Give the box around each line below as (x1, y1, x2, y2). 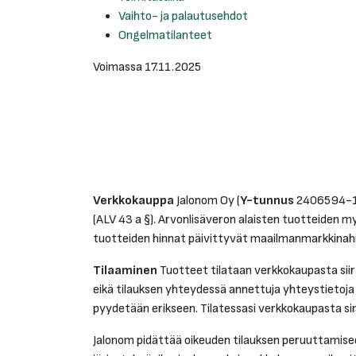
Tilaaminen (93, 263, 157, 278)
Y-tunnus (240, 193, 294, 208)
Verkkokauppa (93, 193, 174, 208)
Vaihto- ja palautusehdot (118, 9, 248, 24)
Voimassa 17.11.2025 (93, 60, 201, 75)
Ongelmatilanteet (118, 28, 212, 43)
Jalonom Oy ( (174, 193, 240, 208)
